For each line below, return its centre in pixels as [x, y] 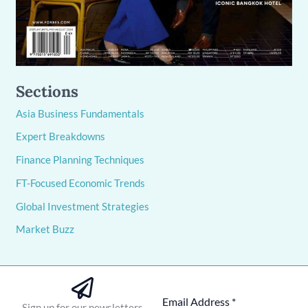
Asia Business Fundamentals [80, 113]
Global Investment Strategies [83, 206]
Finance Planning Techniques [80, 160]
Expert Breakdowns [61, 136]
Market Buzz [45, 229]
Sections [47, 91]
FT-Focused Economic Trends [81, 183]
